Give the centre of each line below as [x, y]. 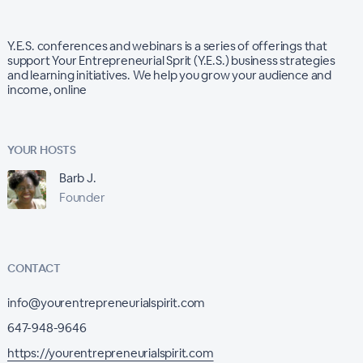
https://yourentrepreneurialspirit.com [110, 353]
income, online [47, 90]
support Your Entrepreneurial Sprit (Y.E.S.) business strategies [171, 61]
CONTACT [34, 269]
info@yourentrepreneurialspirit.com [106, 303]
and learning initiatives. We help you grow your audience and [169, 75]
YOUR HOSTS [41, 150]
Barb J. [77, 178]
